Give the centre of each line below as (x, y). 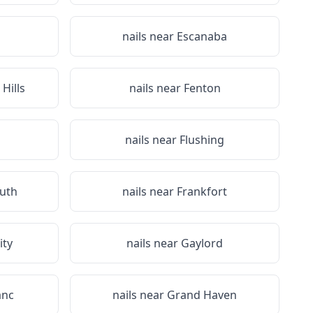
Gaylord (202, 243)
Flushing (202, 140)
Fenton (202, 88)
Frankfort (202, 191)
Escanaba (202, 36)
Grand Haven (202, 295)
